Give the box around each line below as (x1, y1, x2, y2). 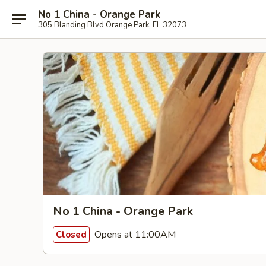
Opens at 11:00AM (92, 227, 176, 241)
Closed (56, 228, 87, 240)
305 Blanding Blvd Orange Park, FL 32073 (38, 19, 186, 30)
